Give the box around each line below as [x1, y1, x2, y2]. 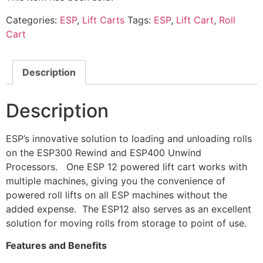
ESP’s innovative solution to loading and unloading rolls [6, 132, 252, 144]
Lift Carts [82, 14, 124, 26]
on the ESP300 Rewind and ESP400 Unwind [6, 146, 201, 159]
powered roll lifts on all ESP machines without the [6, 188, 227, 201]
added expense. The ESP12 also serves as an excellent [6, 203, 251, 215]
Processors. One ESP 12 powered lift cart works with [6, 160, 247, 173]
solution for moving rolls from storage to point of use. [6, 217, 247, 229]
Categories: [6, 14, 60, 26]
